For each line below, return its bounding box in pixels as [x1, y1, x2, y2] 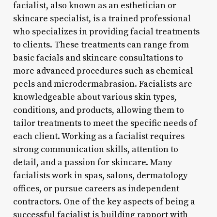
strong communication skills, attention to [13, 143, 178, 155]
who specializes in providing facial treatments [13, 26, 200, 37]
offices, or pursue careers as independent [13, 183, 179, 194]
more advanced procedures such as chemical [13, 65, 193, 77]
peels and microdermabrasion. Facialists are [13, 78, 192, 90]
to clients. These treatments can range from [13, 39, 189, 50]
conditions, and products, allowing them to [13, 104, 184, 116]
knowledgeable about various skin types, [13, 91, 177, 103]
